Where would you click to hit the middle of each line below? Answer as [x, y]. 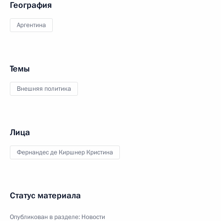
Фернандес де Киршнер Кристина [65, 152]
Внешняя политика [44, 89]
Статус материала [45, 196]
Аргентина [31, 25]
